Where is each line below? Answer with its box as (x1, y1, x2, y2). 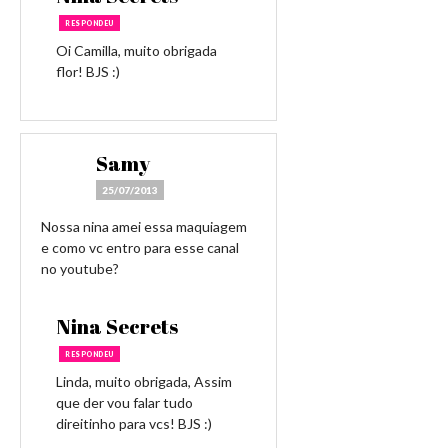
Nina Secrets (56, 313, 178, 340)
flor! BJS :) (56, 63, 120, 80)
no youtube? (41, 260, 119, 277)
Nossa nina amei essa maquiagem (41, 218, 247, 235)
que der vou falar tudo (56, 394, 193, 411)
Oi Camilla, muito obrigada (56, 42, 217, 59)
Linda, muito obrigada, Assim (56, 373, 232, 390)
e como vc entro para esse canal (41, 239, 239, 256)
